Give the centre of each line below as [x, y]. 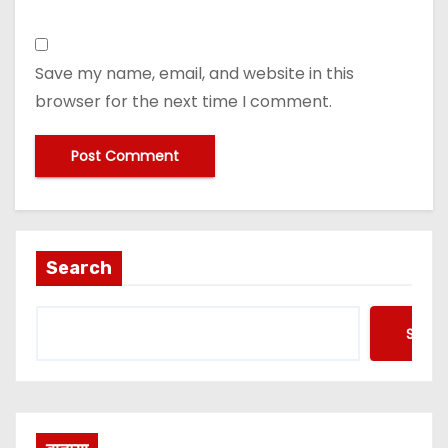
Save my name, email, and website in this [194, 74]
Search [79, 268]
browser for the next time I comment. [183, 102]
